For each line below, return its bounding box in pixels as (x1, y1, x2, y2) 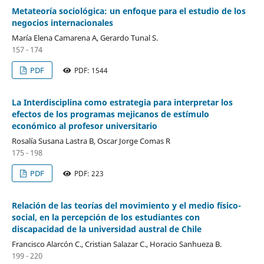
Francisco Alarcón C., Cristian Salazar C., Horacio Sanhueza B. (11, 238, 222, 249)
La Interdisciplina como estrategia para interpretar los (11, 96, 233, 108)
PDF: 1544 (71, 65, 110, 75)
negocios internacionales (11, 16, 113, 28)
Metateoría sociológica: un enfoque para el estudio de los (11, 5, 246, 16)
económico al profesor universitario (11, 120, 157, 131)
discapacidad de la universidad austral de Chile (11, 223, 202, 235)
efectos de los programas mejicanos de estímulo (11, 108, 209, 120)
